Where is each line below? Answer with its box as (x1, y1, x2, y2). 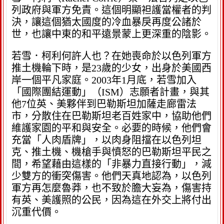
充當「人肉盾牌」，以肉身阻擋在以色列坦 (11, 134, 201, 145)
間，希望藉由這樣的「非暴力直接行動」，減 (11, 158, 211, 169)
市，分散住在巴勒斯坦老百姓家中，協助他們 (11, 110, 211, 121)
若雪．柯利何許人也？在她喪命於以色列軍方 (11, 50, 211, 61)
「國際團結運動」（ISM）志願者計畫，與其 (11, 86, 209, 97)
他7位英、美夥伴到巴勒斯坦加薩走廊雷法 (11, 98, 196, 109)
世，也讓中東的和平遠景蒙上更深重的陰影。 (11, 28, 211, 39)
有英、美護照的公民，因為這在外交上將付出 (11, 194, 211, 205)
